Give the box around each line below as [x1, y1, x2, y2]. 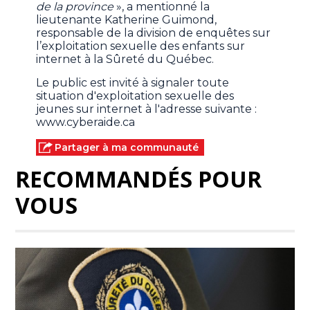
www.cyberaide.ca [36, 115, 138, 129]
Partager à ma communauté [55, 140, 199, 154]
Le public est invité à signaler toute [36, 75, 230, 89]
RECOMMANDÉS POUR [15, 163, 262, 194]
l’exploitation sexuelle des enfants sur [36, 39, 246, 53]
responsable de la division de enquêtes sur [36, 26, 271, 39]
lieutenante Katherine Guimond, [36, 12, 217, 26]
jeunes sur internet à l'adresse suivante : [36, 102, 257, 116]
